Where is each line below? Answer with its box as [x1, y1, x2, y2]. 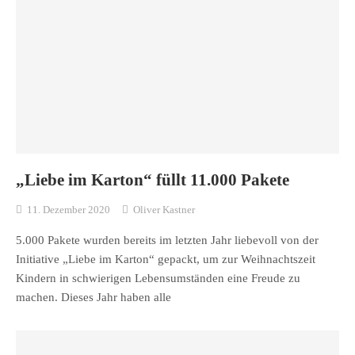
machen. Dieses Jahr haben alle [16, 291, 171, 304]
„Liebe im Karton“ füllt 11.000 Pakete [16, 170, 289, 189]
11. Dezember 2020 [27, 204, 110, 216]
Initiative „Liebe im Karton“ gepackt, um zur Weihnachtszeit [16, 253, 315, 266]
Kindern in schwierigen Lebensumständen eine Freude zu [16, 272, 300, 285]
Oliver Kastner [133, 204, 195, 216]
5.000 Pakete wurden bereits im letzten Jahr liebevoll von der [16, 234, 319, 247]
